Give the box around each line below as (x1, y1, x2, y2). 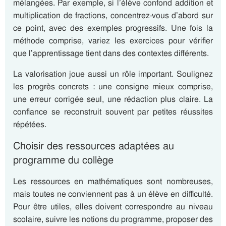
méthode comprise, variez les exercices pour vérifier (13, 35, 213, 46)
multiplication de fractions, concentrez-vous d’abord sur (13, 10, 213, 21)
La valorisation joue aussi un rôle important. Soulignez (13, 69, 213, 79)
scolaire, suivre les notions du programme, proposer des (13, 214, 213, 224)
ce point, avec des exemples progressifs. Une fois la (13, 23, 213, 33)
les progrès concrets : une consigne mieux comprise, (13, 81, 213, 92)
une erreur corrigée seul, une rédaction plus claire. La (13, 94, 213, 104)
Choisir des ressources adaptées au (13, 139, 174, 152)
